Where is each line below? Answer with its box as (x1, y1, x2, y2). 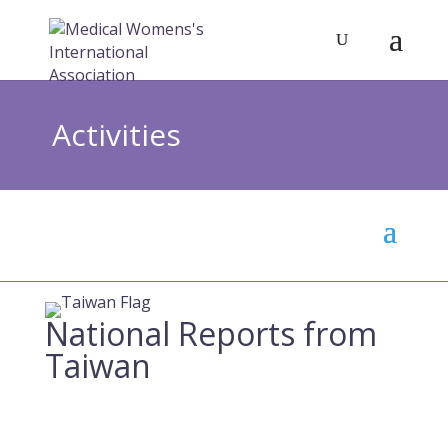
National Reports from (44, 312, 377, 355)
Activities (51, 114, 181, 155)
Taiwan (44, 344, 151, 387)
